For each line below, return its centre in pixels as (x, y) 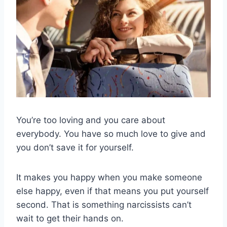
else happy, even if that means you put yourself (112, 191)
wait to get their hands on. (70, 219)
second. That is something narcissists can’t (104, 205)
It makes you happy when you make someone (109, 178)
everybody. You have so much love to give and (111, 134)
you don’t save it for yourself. (75, 148)
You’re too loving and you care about (91, 120)
